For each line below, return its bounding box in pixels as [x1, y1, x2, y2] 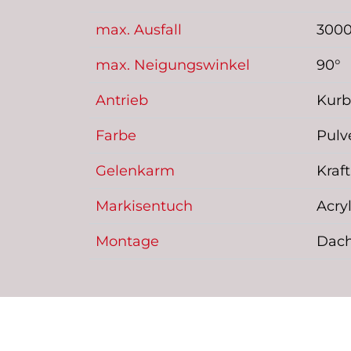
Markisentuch [96, 197, 193, 215]
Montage [96, 233, 159, 251]
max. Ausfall [96, 21, 182, 39]
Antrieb [96, 92, 148, 110]
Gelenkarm [96, 162, 175, 180]
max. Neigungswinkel [96, 56, 250, 74]
